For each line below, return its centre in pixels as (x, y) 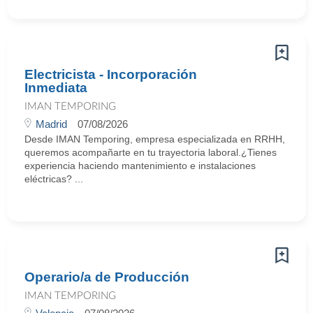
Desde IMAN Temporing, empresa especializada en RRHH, (155, 139)
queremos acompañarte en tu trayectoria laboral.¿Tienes (151, 152)
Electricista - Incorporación (111, 74)
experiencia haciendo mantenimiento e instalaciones (140, 166)
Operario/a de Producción (107, 277)
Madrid (51, 124)
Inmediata (56, 88)
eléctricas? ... (54, 179)
